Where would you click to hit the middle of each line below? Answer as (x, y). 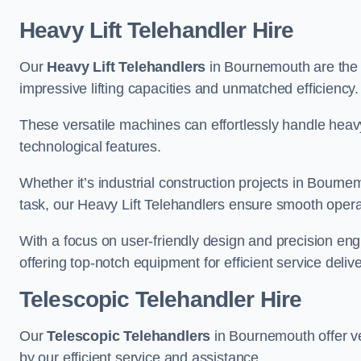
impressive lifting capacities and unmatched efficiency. (189, 89)
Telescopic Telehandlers (129, 336)
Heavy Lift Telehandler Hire (157, 30)
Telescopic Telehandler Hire (161, 299)
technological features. (90, 147)
